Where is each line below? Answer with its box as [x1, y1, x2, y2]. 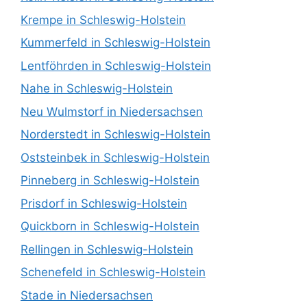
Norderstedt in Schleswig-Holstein [21, 127, 210, 142]
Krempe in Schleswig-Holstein [21, 12, 186, 27]
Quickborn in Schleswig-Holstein [21, 219, 199, 234]
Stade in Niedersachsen [21, 288, 153, 302]
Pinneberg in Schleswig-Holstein [21, 173, 199, 188]
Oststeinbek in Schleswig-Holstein [21, 150, 210, 164]
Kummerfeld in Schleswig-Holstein [21, 36, 210, 50]
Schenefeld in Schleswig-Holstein [21, 265, 206, 280]
